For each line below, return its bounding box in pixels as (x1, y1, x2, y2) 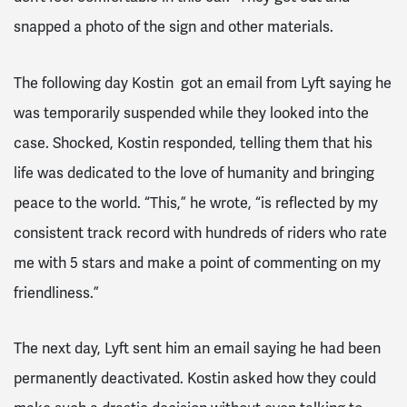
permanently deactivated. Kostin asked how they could (14, 369, 376, 389)
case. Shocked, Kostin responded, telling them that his (14, 133, 372, 153)
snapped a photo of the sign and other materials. (14, 16, 333, 36)
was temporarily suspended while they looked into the (14, 103, 369, 123)
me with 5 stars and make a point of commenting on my (14, 253, 381, 273)
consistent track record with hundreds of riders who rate (14, 223, 387, 243)
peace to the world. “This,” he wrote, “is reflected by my (14, 193, 378, 213)
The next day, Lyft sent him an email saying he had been (14, 339, 381, 359)
